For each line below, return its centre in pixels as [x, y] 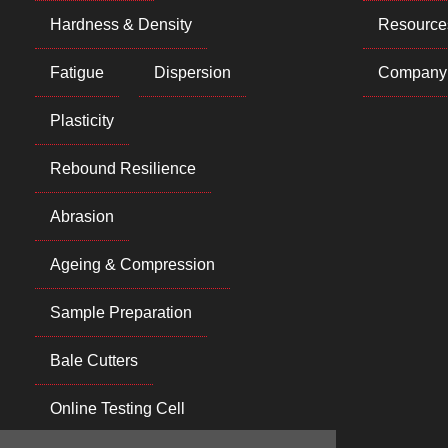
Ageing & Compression [133, 265]
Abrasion [82, 217]
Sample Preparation [121, 313]
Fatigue [77, 73]
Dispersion [193, 73]
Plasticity [82, 121]
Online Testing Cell [118, 409]
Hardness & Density [121, 25]
